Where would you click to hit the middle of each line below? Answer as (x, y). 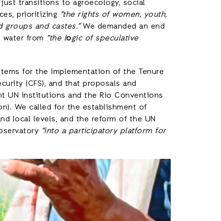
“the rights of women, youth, (113, 15)
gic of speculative (105, 38)
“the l (56, 38)
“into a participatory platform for (104, 131)
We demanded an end (122, 27)
